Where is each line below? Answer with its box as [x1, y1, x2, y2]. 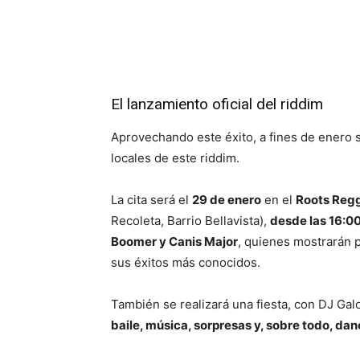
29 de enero [192, 192, 261, 208]
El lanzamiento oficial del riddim [111, 95, 323, 114]
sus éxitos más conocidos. [111, 255, 260, 271]
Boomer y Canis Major [111, 234, 238, 250]
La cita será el [111, 192, 192, 208]
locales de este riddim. [111, 150, 239, 166]
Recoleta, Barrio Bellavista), [111, 213, 270, 229]
